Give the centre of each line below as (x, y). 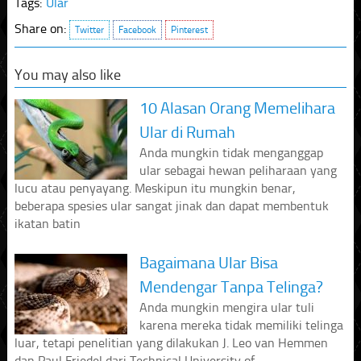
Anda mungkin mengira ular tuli (226, 308)
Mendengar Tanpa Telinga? (231, 287)
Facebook (137, 30)
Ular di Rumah (187, 133)
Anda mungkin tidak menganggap (231, 153)
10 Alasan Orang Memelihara (237, 108)
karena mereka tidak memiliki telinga (241, 326)
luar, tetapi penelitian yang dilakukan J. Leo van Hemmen (171, 343)
